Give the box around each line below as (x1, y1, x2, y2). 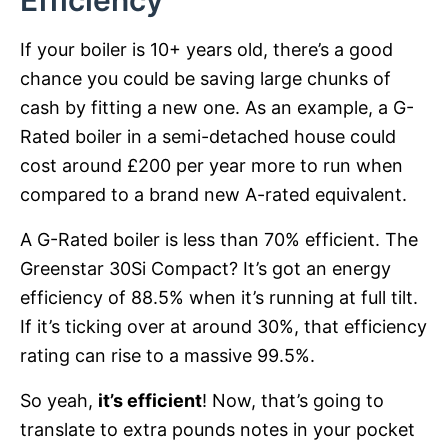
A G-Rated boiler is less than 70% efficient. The (20, 229, 418, 251)
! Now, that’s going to (202, 390, 384, 412)
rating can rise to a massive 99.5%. (20, 345, 315, 367)
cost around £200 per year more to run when (20, 155, 403, 177)
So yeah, (20, 390, 98, 412)
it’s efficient (98, 390, 202, 412)
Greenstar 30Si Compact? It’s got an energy (20, 258, 391, 280)
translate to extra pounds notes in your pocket (20, 419, 415, 441)
